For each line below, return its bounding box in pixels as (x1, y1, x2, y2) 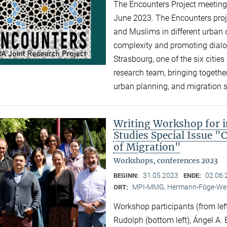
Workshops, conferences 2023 (113, 156, 218, 165)
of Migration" (113, 140, 181, 153)
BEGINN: (113, 171, 140, 179)
